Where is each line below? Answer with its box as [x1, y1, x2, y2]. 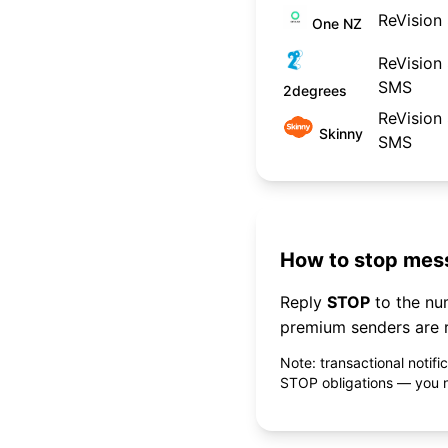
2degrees [283, 82, 347, 99]
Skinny [319, 125, 364, 142]
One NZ [312, 15, 362, 32]
